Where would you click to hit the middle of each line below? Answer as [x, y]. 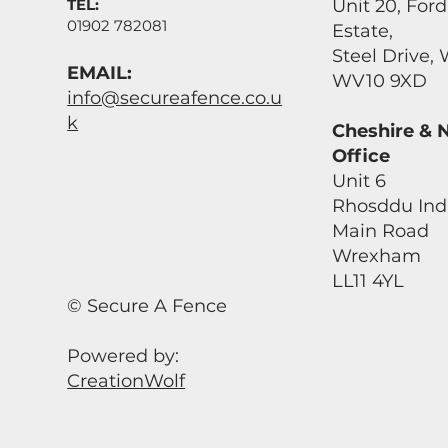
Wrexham [377, 255]
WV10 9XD [380, 80]
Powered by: [123, 355]
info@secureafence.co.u [175, 97]
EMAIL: [100, 72]
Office [361, 155]
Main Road [381, 230]
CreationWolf [126, 380]
